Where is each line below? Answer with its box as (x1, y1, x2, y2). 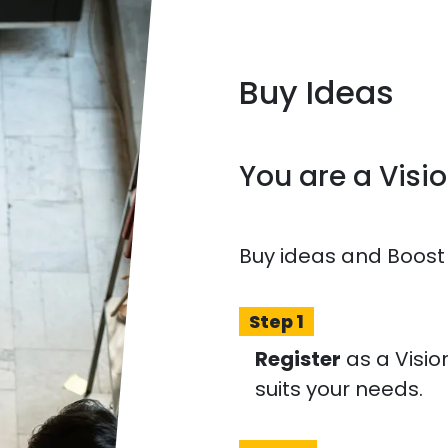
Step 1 (249, 309, 304, 334)
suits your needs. (255, 375, 423, 403)
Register (255, 345, 341, 373)
